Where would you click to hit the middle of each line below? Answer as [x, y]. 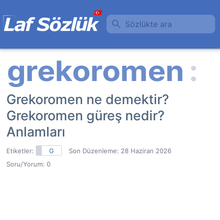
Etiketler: [21, 151]
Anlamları [36, 132]
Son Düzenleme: [95, 151]
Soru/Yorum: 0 [28, 164]
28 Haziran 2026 [146, 151]
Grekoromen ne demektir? [88, 99]
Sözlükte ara [149, 24]
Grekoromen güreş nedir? [85, 116]
